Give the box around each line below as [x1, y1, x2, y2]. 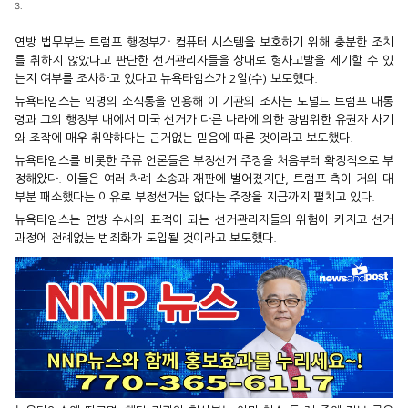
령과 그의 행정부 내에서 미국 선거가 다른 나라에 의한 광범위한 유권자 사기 [15, 113, 393, 126]
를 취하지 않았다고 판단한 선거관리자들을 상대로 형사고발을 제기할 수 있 [15, 54, 393, 66]
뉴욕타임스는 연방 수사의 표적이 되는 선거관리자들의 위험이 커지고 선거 [15, 213, 393, 226]
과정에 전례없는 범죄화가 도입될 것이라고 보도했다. [15, 231, 277, 244]
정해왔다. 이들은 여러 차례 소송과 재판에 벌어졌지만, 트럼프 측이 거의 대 [15, 172, 393, 185]
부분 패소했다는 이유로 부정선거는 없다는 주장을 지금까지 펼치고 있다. [15, 190, 375, 203]
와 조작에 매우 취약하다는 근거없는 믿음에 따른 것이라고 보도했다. [15, 131, 353, 144]
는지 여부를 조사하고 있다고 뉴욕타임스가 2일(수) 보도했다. [15, 72, 318, 85]
